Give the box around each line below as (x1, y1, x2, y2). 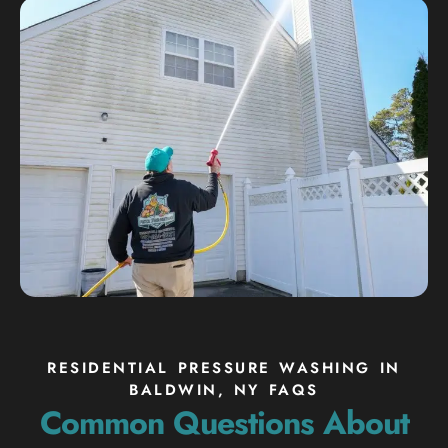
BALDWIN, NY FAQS (129, 378, 319, 401)
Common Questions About (39, 399, 409, 446)
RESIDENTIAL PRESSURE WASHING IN (47, 356, 401, 379)
